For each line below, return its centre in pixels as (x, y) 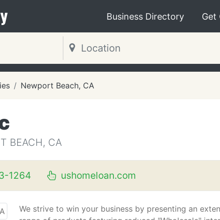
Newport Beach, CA (57, 85)
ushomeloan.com (97, 175)
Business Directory (145, 16)
